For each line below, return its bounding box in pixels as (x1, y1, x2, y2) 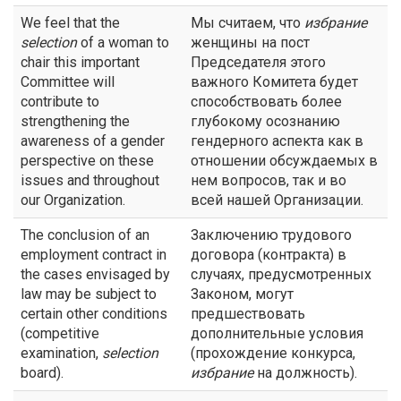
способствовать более (191, 93, 342, 110)
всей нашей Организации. (191, 192, 363, 209)
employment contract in (21, 246, 166, 263)
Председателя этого (191, 54, 326, 71)
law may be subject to (21, 286, 157, 303)
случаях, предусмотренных (191, 266, 371, 283)
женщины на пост (191, 34, 310, 51)
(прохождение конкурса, (191, 345, 355, 362)
